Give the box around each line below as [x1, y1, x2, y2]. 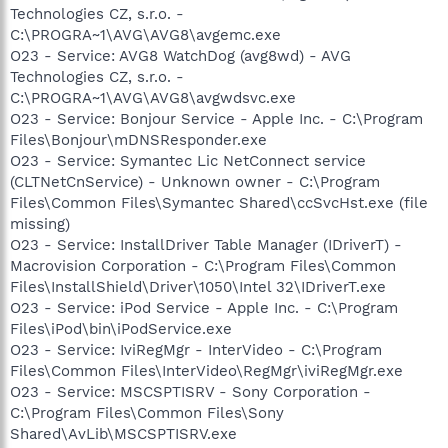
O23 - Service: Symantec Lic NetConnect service [10, 151, 366, 170]
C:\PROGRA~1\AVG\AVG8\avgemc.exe [10, 25, 281, 44]
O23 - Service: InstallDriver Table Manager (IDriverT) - [10, 235, 402, 254]
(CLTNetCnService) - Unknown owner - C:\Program [10, 172, 380, 191]
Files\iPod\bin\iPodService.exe [10, 319, 232, 338]
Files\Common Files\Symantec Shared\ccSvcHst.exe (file [10, 193, 428, 212]
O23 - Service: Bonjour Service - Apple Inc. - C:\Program [10, 109, 423, 128]
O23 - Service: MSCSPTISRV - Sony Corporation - [10, 382, 371, 401]
